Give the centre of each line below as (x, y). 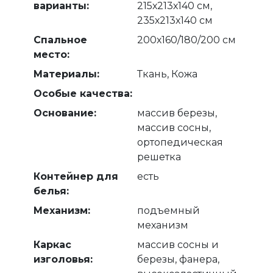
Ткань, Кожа (167, 74)
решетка (159, 157)
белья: (51, 191)
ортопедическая (180, 143)
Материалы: (66, 74)
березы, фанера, (178, 260)
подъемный (168, 211)
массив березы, (177, 113)
